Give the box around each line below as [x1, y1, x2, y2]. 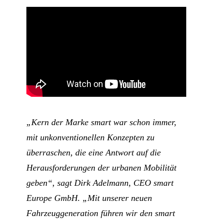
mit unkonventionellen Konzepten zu [26, 132, 154, 142]
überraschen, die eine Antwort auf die [26, 147, 161, 157]
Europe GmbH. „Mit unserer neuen [26, 193, 152, 203]
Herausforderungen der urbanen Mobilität [26, 162, 176, 173]
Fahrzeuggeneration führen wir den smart [26, 208, 175, 218]
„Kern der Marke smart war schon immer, [26, 117, 176, 127]
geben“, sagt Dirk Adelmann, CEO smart [26, 177, 174, 188]
